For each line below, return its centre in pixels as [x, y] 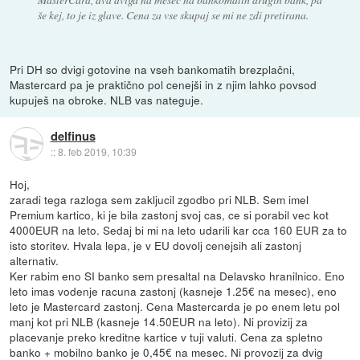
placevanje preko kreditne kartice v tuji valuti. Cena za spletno [167, 336]
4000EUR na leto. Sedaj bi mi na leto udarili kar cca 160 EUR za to [179, 229]
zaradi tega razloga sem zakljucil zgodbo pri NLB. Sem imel [160, 199]
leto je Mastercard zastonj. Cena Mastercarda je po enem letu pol [175, 306]
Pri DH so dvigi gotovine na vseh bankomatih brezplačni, [153, 69]
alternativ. [35, 260]
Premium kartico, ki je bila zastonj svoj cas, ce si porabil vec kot [170, 214]
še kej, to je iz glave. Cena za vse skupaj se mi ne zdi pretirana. [173, 14]
